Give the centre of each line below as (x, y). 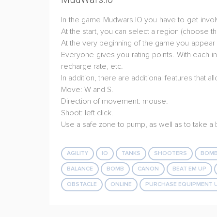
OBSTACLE (82, 184)
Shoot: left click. (87, 113)
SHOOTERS (170, 153)
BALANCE (80, 169)
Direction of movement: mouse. (115, 101)
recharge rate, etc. (92, 66)
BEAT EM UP (189, 169)
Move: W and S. (87, 90)
